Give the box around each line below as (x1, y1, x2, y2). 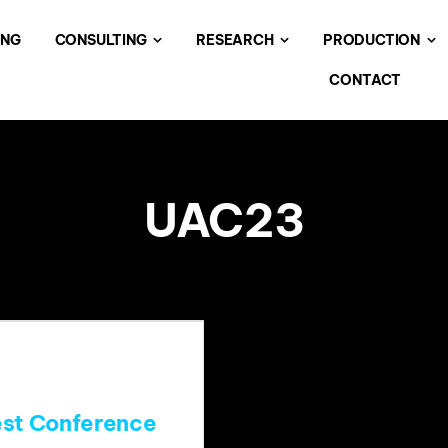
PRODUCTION (323, 31, 421, 49)
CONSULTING (54, 31, 147, 49)
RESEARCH (196, 31, 274, 49)
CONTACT (329, 71, 401, 89)
